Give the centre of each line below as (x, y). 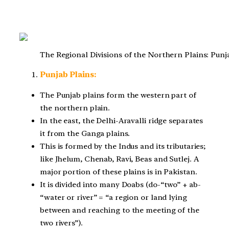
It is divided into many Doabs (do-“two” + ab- (120, 185)
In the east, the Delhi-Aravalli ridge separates (122, 121)
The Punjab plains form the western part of (118, 95)
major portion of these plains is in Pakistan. (119, 172)
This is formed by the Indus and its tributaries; (123, 146)
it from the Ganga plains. (85, 134)
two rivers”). (61, 223)
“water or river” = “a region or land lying (113, 198)
